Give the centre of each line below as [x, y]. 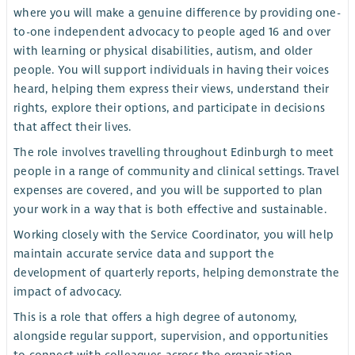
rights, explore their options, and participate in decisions [169, 107]
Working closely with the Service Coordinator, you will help [174, 235]
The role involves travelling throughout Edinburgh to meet [174, 152]
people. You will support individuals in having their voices [171, 69]
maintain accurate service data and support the [144, 254]
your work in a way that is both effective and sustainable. [170, 209]
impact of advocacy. [68, 292]
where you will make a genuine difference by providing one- [177, 12]
